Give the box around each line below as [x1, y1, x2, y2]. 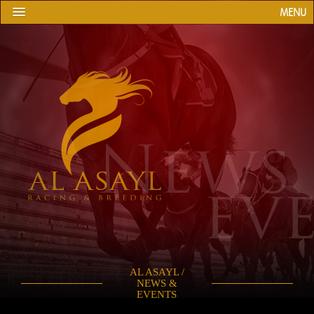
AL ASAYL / [129, 266, 184, 278]
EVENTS [137, 289, 177, 300]
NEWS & [136, 278, 177, 289]
